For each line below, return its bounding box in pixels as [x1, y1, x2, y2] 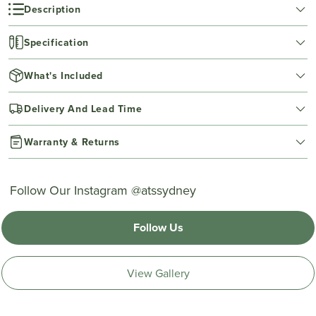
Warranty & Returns [24, 134, 120, 149]
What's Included [24, 68, 103, 83]
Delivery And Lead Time [24, 101, 142, 116]
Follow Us [133, 219, 183, 236]
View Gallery [126, 265, 190, 281]
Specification [24, 35, 89, 49]
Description [24, 1, 81, 16]
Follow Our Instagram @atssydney [10, 181, 196, 199]
